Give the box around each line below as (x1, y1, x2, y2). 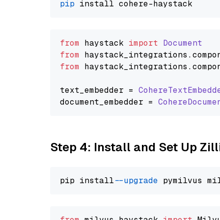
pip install (60, 175, 119, 186)
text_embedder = (60, 85, 138, 95)
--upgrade (119, 175, 158, 186)
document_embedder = (60, 97, 158, 107)
